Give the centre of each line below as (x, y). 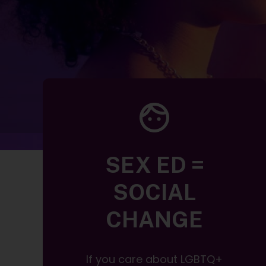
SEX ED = (154, 165)
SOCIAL (155, 192)
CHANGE (155, 220)
